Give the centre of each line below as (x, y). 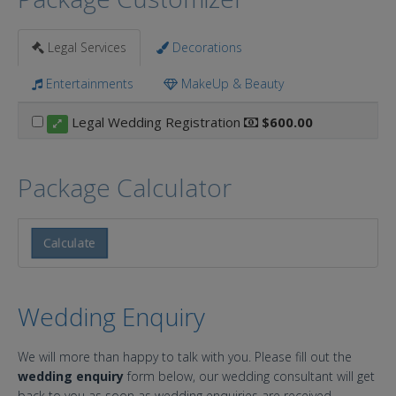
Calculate (69, 243)
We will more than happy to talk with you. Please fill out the (185, 357)
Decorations (206, 48)
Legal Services (85, 48)
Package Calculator (125, 188)
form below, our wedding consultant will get (249, 377)
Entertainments (88, 84)
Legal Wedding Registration (156, 122)
